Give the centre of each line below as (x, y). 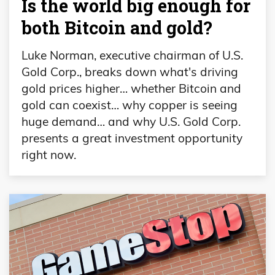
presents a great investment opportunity (132, 138)
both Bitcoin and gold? (117, 27)
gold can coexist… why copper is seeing (130, 105)
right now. (49, 155)
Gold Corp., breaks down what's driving (130, 72)
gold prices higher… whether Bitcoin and (131, 89)
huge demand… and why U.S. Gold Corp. (131, 122)
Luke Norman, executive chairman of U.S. (132, 56)
